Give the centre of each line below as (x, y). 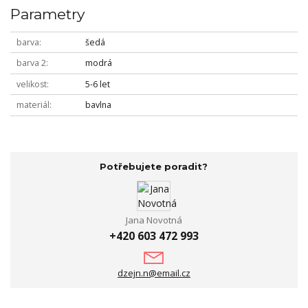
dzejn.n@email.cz (154, 273)
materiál (33, 105)
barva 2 (31, 63)
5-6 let (97, 84)
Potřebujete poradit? (154, 167)
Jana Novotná (154, 220)
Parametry (47, 14)
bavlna (98, 105)
